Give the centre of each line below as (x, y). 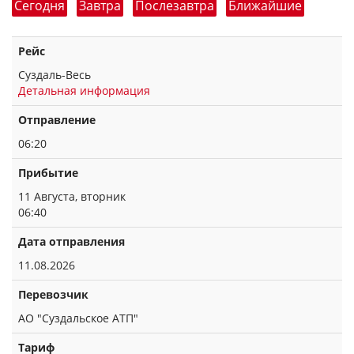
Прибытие (48, 173)
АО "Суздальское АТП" (78, 318)
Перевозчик (53, 294)
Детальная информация (84, 90)
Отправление (57, 120)
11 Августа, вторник (72, 196)
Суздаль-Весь (55, 75)
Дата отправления (72, 241)
